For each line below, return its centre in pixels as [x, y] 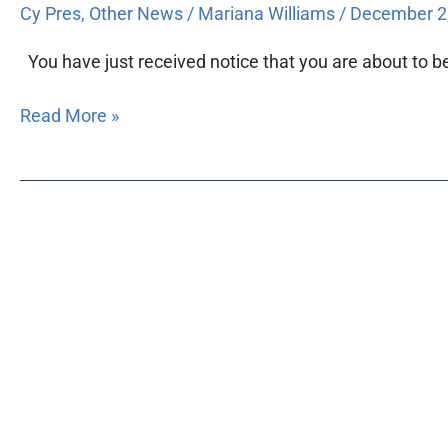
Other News [136, 13]
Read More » [69, 116]
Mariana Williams [268, 13]
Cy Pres [50, 13]
